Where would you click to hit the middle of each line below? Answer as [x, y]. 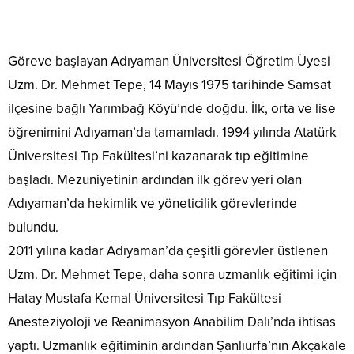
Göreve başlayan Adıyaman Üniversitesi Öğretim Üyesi [169, 61]
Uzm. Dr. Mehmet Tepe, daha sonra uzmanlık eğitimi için [172, 274]
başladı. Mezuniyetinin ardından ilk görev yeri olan [155, 179]
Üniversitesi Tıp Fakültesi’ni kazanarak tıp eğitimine [158, 156]
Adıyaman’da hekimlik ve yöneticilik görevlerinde [153, 203]
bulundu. [33, 227]
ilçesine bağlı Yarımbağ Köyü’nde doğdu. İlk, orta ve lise [172, 108]
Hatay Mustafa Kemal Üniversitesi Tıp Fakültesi [145, 298]
